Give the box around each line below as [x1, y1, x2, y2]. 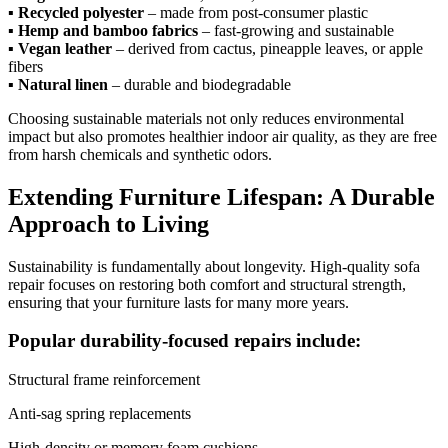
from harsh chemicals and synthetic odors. [8, 145, 272, 163]
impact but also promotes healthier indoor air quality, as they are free [8, 127, 437, 145]
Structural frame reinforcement [8, 370, 200, 388]
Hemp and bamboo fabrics [18, 21, 198, 39]
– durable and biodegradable [108, 75, 291, 93]
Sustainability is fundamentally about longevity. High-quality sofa [8, 257, 420, 275]
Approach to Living [8, 210, 209, 237]
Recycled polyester [18, 3, 144, 21]
